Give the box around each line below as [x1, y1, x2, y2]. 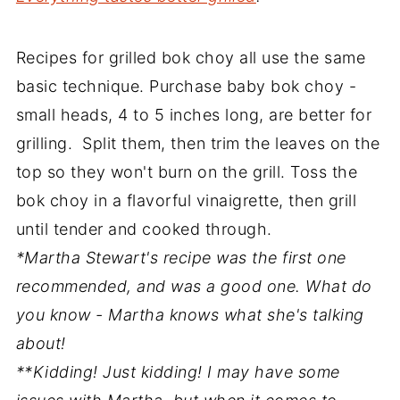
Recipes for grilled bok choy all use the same [15, 47, 366, 67]
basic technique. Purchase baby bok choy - [15, 76, 357, 96]
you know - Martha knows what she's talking [15, 304, 364, 324]
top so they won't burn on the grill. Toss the [15, 162, 358, 181]
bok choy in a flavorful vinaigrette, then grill [15, 190, 357, 210]
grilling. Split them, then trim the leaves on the [15, 133, 380, 153]
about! [15, 333, 66, 353]
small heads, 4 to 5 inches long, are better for [15, 104, 372, 124]
